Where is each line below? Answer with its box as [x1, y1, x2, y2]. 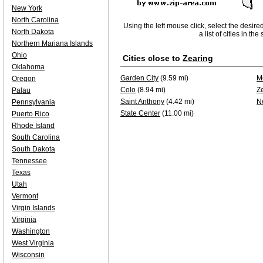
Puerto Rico [12, 110, 49, 118]
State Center [120, 109, 160, 117]
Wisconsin [12, 251, 45, 259]
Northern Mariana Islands [12, 39, 93, 48]
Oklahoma [12, 63, 45, 71]
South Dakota [12, 145, 55, 153]
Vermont [12, 192, 38, 200]
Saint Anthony [120, 97, 164, 106]
